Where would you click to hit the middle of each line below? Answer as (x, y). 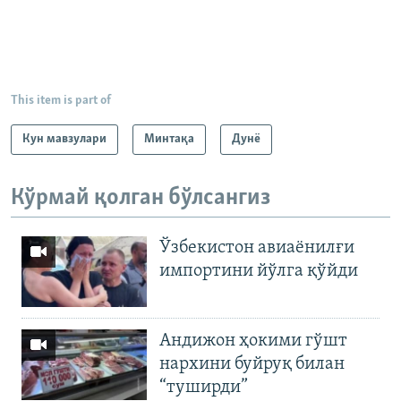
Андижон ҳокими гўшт (253, 341)
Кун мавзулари (64, 139)
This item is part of (61, 100)
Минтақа (169, 139)
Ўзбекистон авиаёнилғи (257, 248)
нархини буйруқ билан (252, 365)
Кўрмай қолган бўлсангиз (141, 198)
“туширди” (204, 388)
